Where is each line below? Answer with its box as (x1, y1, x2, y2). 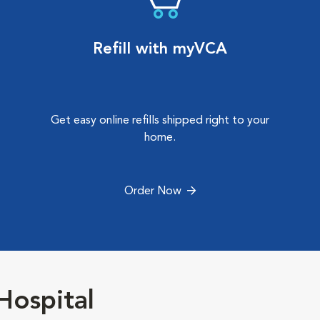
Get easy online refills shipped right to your (51, 115, 269, 126)
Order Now (124, 186, 181, 197)
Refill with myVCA (93, 41, 227, 57)
